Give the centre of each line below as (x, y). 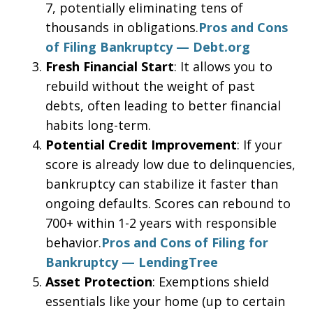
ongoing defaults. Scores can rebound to (168, 203)
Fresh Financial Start (110, 66)
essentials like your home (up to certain (165, 301)
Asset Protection (99, 282)
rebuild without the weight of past (150, 86)
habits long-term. (98, 125)
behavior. (73, 242)
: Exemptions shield (211, 282)
